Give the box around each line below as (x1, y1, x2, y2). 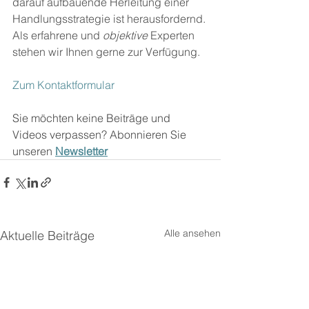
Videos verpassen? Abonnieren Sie (12, 127, 189, 141)
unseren (12, 143, 55, 158)
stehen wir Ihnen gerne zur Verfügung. (12, 44, 200, 59)
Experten (148, 28, 197, 42)
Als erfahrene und (12, 28, 103, 42)
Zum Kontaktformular (12, 77, 114, 92)
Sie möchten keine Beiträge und (12, 110, 173, 125)
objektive (103, 28, 148, 42)
